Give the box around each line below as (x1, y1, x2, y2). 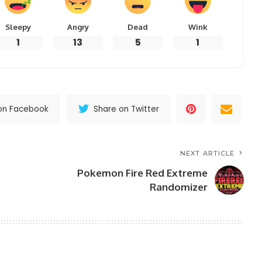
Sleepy (5, 22, 31, 32)
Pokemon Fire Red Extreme (77, 167, 208, 180)
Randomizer (150, 181, 208, 194)
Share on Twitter (94, 103, 160, 115)
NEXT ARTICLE (180, 149, 235, 158)
